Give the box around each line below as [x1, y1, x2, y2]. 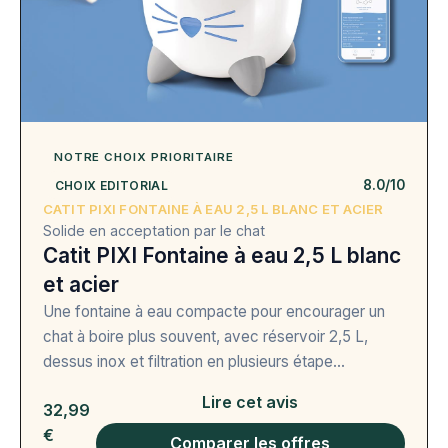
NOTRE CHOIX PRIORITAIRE [53, 150, 234, 165]
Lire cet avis [202, 392, 299, 413]
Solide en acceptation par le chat [42, 222, 265, 240]
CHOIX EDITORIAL [54, 177, 168, 193]
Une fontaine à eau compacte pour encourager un [42, 302, 385, 322]
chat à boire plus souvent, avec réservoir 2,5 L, [42, 327, 368, 347]
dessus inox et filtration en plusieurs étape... [42, 352, 345, 372]
